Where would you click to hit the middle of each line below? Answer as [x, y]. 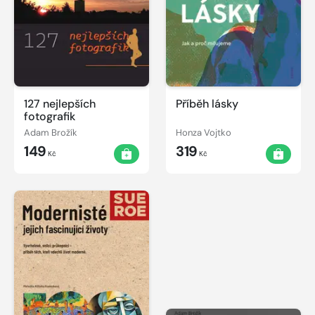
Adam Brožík [51, 132]
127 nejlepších [60, 104]
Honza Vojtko [204, 132]
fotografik [50, 117]
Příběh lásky [207, 104]
